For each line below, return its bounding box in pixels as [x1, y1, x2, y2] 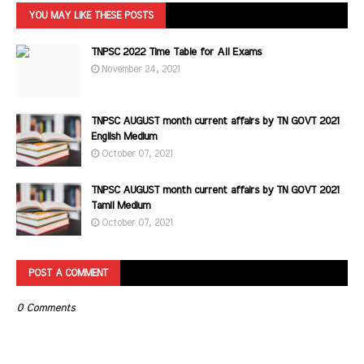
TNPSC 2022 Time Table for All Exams [91, 47, 262, 58]
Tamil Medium [91, 201, 150, 211]
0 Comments [16, 303, 75, 314]
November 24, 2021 [102, 64, 180, 74]
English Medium [91, 132, 157, 142]
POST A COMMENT [28, 268, 108, 278]
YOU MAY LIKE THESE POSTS [28, 11, 154, 20]
